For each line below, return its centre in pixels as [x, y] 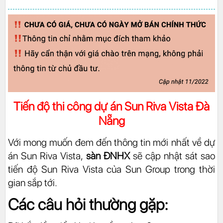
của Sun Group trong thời [159, 169]
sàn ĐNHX [108, 156]
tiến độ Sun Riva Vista [56, 169]
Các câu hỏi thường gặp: [88, 204]
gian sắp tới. [33, 182]
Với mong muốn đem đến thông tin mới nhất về [106, 142]
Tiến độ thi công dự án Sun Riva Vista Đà [111, 106]
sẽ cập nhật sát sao [172, 156]
